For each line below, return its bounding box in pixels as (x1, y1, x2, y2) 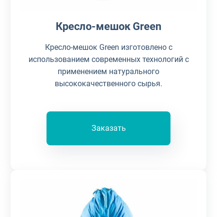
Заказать (91, 123, 126, 133)
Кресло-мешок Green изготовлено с (45, 42, 172, 52)
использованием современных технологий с (28, 54, 189, 64)
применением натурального (58, 66, 159, 76)
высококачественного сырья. (55, 78, 162, 88)
